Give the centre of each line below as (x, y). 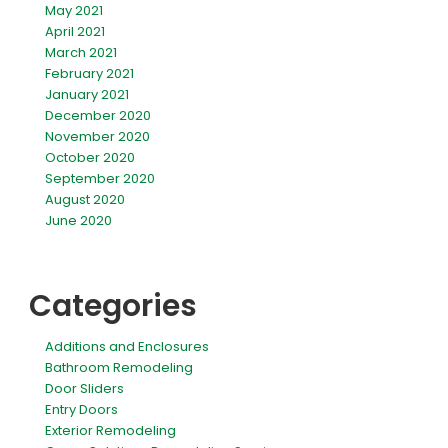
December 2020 (98, 115)
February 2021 (89, 73)
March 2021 (81, 52)
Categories (113, 305)
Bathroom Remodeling (119, 367)
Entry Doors (81, 409)
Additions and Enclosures (127, 346)
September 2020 (100, 178)
